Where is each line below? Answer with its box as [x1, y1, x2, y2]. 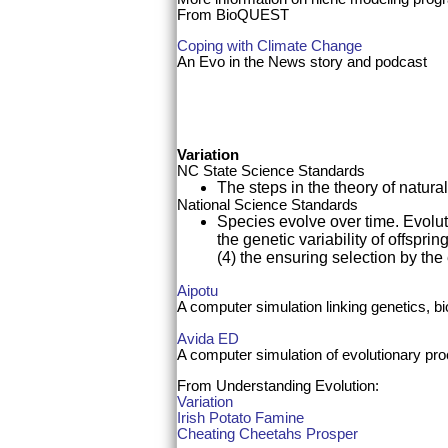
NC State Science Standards [177, 162, 365, 180]
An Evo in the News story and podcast [177, 52, 427, 70]
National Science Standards [177, 196, 358, 214]
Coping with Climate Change [177, 36, 362, 54]
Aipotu [177, 282, 218, 300]
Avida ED [177, 329, 239, 347]
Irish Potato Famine [177, 408, 304, 426]
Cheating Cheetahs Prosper [177, 424, 358, 442]
